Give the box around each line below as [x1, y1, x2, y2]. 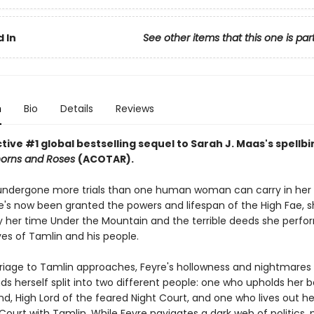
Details [60, 102, 93, 116]
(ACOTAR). [77, 152, 134, 166]
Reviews [115, 102, 154, 116]
